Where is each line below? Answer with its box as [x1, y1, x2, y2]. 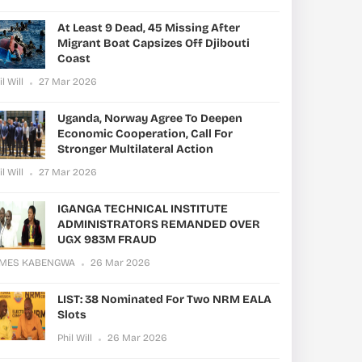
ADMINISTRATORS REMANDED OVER [57, 217, 260, 231]
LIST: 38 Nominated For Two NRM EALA [57, 293, 271, 306]
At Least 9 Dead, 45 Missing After [57, 21, 240, 35]
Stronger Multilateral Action [57, 142, 213, 156]
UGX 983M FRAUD [57, 233, 157, 246]
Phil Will [57, 332, 92, 343]
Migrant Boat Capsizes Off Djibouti [57, 36, 250, 50]
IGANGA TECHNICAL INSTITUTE [57, 202, 228, 216]
